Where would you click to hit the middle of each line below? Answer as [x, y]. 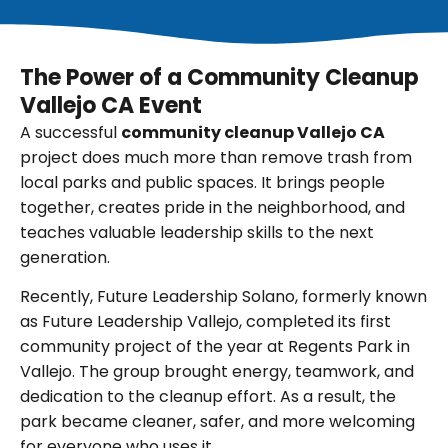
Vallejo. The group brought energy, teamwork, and [217, 372]
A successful [70, 132]
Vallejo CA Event [111, 105]
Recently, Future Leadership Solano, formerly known [223, 297]
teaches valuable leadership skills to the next [197, 232]
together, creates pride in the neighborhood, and [212, 207]
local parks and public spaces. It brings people [202, 182]
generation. [65, 257]
